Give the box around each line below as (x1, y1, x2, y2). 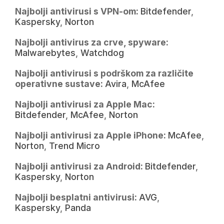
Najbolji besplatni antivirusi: (15, 192, 139, 203)
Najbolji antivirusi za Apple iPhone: (15, 130, 168, 141)
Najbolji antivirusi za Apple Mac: (15, 99, 155, 110)
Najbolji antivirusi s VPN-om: (15, 6, 140, 17)
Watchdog (80, 47, 124, 58)
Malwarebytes (15, 47, 75, 58)
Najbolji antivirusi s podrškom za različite (15, 68, 193, 79)
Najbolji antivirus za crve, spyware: (15, 37, 168, 48)
